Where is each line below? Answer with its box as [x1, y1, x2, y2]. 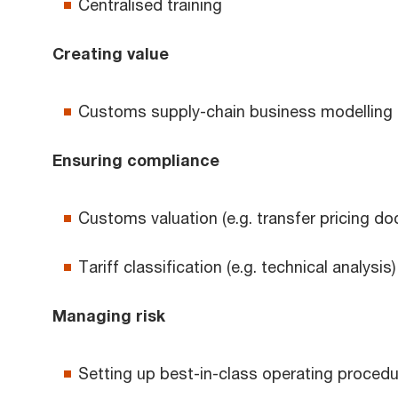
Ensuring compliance [52, 150, 219, 171]
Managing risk [52, 306, 165, 326]
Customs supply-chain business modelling [78, 101, 393, 122]
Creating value [52, 44, 169, 64]
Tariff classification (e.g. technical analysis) [78, 257, 395, 277]
